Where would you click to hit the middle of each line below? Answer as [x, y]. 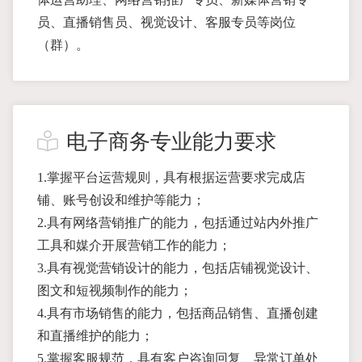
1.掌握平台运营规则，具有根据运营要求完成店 [171, 177]
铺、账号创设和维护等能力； [121, 200]
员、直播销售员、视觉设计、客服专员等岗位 [166, 22]
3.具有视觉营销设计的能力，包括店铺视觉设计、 [178, 268]
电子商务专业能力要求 [171, 142]
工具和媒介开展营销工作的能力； [134, 245]
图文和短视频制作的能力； [115, 290]
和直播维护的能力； [95, 336]
